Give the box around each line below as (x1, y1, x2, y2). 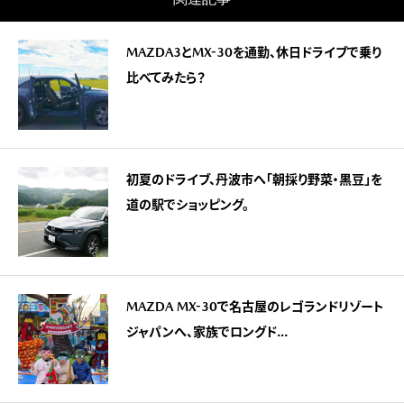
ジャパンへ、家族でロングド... (126, 325, 288, 340)
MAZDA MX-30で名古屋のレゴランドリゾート (126, 299, 384, 315)
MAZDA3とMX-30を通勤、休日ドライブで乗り (126, 45, 381, 60)
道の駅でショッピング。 (126, 197, 249, 213)
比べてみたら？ (126, 70, 206, 86)
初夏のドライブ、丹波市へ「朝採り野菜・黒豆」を (126, 172, 382, 188)
